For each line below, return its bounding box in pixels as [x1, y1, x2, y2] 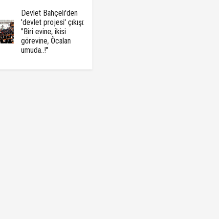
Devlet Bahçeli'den [21, 8, 78, 18]
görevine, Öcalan [21, 36, 71, 46]
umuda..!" [21, 45, 48, 55]
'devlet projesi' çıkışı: [21, 18, 85, 27]
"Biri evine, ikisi [21, 27, 66, 37]
